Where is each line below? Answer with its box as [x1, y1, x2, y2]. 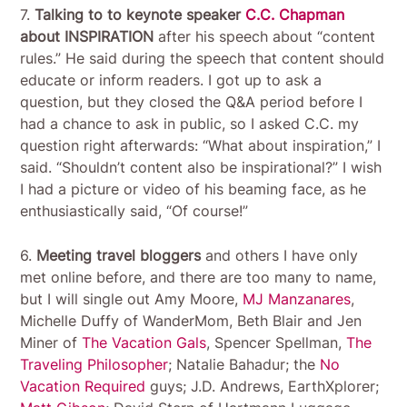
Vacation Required [20, 376, 146, 395]
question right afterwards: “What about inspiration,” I [20, 135, 382, 154]
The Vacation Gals [82, 333, 207, 352]
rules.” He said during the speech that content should [20, 48, 385, 67]
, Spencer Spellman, [206, 333, 347, 352]
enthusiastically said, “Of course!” [20, 201, 249, 220]
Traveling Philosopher [20, 354, 169, 373]
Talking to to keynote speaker [35, 5, 246, 24]
